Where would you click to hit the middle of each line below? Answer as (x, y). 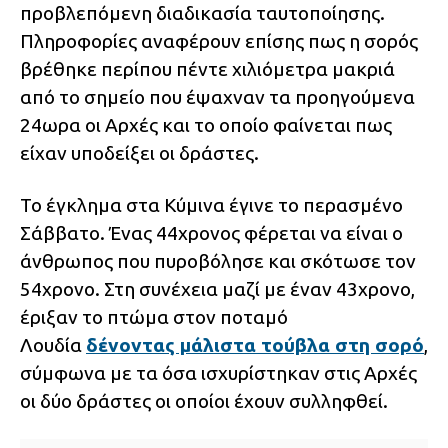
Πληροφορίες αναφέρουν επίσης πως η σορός (219, 41)
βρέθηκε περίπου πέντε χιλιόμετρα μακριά (207, 69)
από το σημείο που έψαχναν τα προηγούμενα (217, 97)
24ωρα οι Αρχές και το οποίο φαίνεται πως (206, 125)
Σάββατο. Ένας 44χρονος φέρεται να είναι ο (211, 233)
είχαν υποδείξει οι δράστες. (139, 153)
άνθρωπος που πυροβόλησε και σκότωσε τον (218, 261)
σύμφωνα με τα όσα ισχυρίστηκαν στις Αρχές (218, 373)
